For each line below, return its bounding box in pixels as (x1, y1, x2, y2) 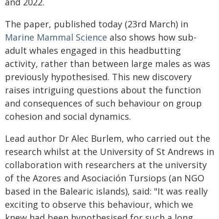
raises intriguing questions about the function (5, 84, 201, 96)
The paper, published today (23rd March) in (5, 18, 188, 30)
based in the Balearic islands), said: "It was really (5, 185, 208, 197)
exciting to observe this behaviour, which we (5, 198, 193, 210)
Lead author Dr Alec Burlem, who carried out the (5, 132, 210, 144)
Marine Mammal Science (5, 31, 107, 43)
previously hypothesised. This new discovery (5, 71, 192, 83)
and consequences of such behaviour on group (5, 97, 202, 109)
